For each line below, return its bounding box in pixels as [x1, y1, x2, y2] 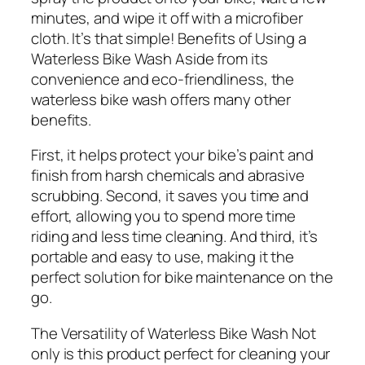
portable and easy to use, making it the [31, 246, 295, 268]
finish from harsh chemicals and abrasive [31, 165, 305, 187]
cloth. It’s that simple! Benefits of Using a [31, 27, 306, 49]
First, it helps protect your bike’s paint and [31, 144, 314, 166]
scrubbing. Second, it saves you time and [31, 185, 309, 207]
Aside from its [172, 47, 268, 69]
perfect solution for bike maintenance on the [31, 266, 333, 288]
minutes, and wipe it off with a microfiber [31, 7, 303, 29]
